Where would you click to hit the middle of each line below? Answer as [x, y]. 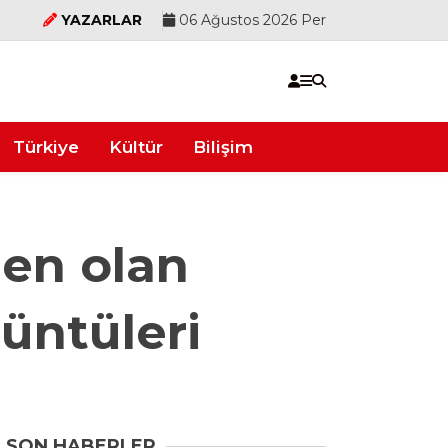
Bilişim [223, 146]
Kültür [136, 146]
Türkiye [46, 146]
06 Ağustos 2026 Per [250, 19]
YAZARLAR [101, 19]
